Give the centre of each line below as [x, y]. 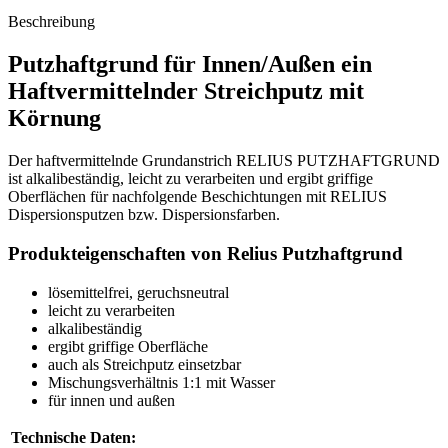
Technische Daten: [73, 437]
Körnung [54, 118]
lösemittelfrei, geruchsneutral [138, 292]
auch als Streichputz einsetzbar [144, 364]
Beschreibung [51, 22]
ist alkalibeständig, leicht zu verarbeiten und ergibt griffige [190, 179]
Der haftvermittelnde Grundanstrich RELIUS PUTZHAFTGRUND [224, 161]
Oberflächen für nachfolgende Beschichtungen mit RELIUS [197, 197]
